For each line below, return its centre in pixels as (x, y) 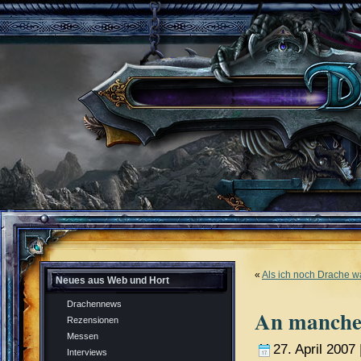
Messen (83, 336)
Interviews (87, 352)
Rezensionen (93, 320)
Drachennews (94, 304)
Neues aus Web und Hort (112, 280)
